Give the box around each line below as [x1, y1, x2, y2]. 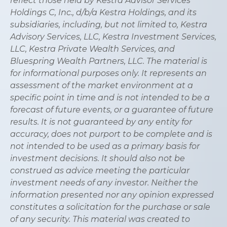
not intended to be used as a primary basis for [10, 141, 200, 152]
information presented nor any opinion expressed [10, 190, 214, 200]
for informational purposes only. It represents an [10, 68, 207, 79]
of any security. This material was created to [10, 214, 190, 224]
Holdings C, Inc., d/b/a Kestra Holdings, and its [10, 8, 197, 18]
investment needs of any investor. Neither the [10, 178, 198, 188]
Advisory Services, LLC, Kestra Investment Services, [10, 32, 216, 42]
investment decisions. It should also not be [10, 154, 185, 164]
